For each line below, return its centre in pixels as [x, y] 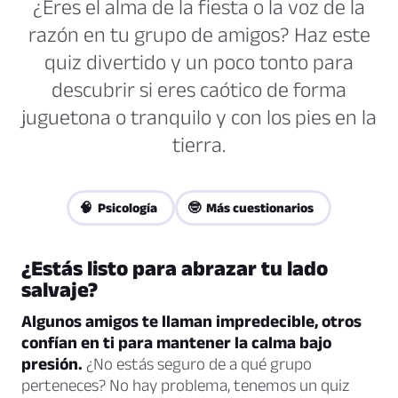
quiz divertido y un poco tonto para [199, 62]
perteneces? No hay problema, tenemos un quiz [186, 386]
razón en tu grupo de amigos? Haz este [199, 35]
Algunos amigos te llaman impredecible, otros [191, 322]
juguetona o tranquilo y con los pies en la [199, 117]
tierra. [199, 145]
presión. [52, 364]
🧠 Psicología [118, 208]
